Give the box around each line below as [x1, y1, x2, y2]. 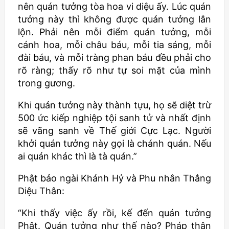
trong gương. [18, 78, 75, 88]
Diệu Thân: [18, 186, 64, 196]
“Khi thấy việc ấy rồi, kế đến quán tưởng [18, 208, 211, 218]
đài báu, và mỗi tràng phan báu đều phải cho [18, 52, 211, 63]
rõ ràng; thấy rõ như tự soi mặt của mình [18, 65, 211, 76]
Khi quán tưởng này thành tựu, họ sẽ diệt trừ [18, 100, 211, 110]
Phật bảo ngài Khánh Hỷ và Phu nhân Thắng [18, 173, 211, 184]
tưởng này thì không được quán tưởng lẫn [18, 14, 211, 25]
